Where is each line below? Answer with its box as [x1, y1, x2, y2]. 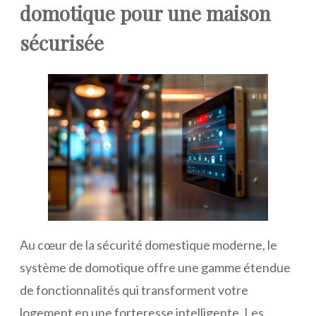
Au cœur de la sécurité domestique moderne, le [20, 236, 277, 253]
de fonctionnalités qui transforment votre [20, 281, 248, 298]
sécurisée [20, 29, 104, 56]
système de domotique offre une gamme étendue [20, 259, 291, 275]
